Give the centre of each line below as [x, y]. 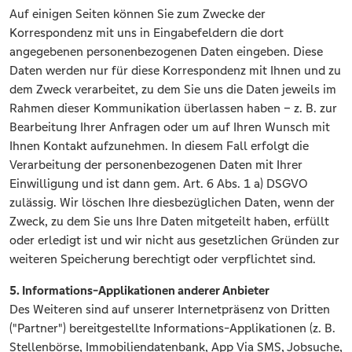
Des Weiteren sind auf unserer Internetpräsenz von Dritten [170, 310]
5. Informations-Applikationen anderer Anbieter [139, 291]
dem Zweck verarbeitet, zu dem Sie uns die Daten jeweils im [173, 90]
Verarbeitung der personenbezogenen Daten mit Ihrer [156, 165]
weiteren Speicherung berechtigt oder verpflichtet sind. [163, 259]
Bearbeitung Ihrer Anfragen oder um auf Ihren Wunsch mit [170, 127]
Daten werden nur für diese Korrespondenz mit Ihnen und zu [175, 71]
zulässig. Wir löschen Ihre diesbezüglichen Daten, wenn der [172, 203]
